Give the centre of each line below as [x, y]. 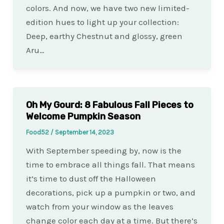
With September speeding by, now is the [103, 151]
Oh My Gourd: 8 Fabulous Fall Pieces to [109, 105]
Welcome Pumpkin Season [83, 117]
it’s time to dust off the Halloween [91, 179]
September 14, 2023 [84, 132]
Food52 [38, 132]
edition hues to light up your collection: [102, 22]
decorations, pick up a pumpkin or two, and [110, 193]
